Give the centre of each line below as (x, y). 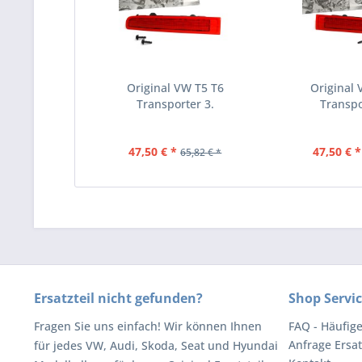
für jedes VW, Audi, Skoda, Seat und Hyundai (156, 345)
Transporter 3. (175, 104)
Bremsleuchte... (175, 120)
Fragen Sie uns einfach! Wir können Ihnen (148, 326)
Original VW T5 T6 (175, 88)
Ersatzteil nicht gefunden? (118, 298)
